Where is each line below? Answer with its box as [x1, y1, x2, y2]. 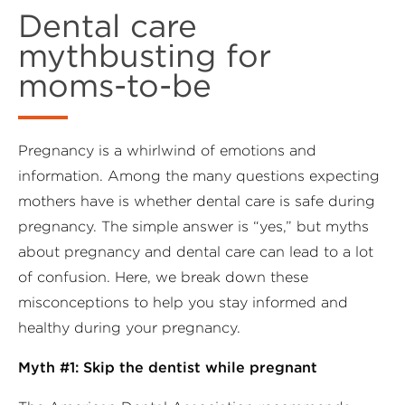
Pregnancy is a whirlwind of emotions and [18, 141, 316, 160]
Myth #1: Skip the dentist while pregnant [18, 358, 317, 377]
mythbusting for [18, 36, 271, 75]
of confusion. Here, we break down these [18, 268, 308, 287]
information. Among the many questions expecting [18, 166, 380, 185]
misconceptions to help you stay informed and [18, 293, 348, 312]
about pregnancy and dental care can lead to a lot [18, 242, 373, 261]
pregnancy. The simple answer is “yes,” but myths [18, 217, 369, 236]
